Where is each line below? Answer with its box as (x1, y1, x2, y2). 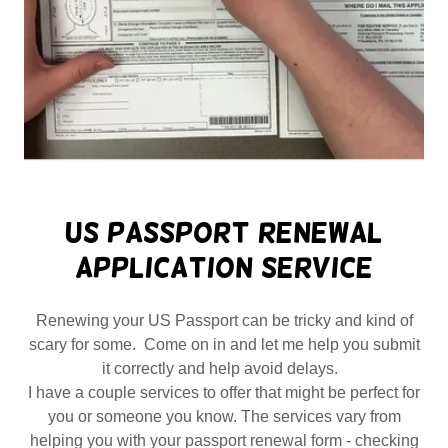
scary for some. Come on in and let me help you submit (28, 335, 420, 353)
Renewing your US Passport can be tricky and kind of (35, 311, 413, 329)
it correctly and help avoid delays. (102, 359, 346, 377)
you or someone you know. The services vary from (47, 407, 401, 425)
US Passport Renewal (65, 216, 383, 248)
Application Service (75, 251, 373, 283)
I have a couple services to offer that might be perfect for (28, 383, 420, 401)
